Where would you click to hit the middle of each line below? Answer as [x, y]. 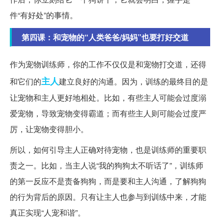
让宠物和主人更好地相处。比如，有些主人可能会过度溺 [108, 97]
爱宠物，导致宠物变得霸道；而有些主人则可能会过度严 [108, 113]
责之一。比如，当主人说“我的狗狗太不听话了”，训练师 [107, 165]
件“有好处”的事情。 [44, 15]
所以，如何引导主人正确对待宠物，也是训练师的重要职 [108, 149]
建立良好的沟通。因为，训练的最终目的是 [134, 81]
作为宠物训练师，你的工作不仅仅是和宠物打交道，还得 [108, 64]
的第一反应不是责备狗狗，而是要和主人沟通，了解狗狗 [108, 181]
